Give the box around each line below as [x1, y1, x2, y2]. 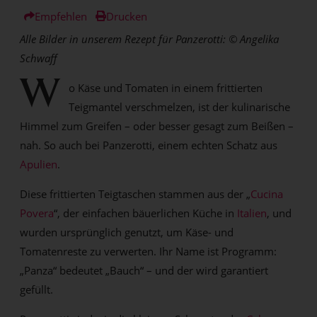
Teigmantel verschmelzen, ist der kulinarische [69, 99, 291, 114]
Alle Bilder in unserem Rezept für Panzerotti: [20, 31, 226, 46]
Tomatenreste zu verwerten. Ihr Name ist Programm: [20, 243, 277, 258]
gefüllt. [20, 282, 54, 296]
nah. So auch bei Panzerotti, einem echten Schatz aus [20, 137, 278, 152]
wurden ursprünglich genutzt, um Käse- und [20, 224, 234, 239]
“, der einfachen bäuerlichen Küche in [54, 205, 238, 220]
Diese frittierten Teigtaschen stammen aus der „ [20, 186, 251, 201]
